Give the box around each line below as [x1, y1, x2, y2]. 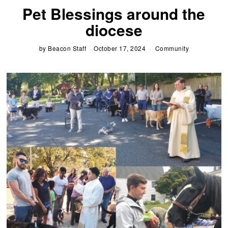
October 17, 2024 [94, 43, 146, 52]
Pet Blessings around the [22, 2, 206, 24]
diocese [85, 18, 142, 41]
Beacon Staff [48, 43, 87, 52]
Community [155, 43, 189, 52]
